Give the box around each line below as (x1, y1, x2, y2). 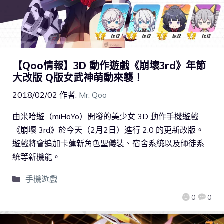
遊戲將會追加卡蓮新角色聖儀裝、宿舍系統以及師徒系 (12, 138, 204, 149)
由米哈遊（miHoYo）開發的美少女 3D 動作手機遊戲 (12, 111, 198, 122)
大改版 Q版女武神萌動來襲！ (12, 71, 143, 84)
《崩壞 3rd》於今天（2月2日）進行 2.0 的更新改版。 (12, 125, 204, 135)
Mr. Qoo (79, 90, 107, 100)
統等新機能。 (12, 152, 60, 162)
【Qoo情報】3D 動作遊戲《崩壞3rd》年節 (12, 59, 206, 72)
